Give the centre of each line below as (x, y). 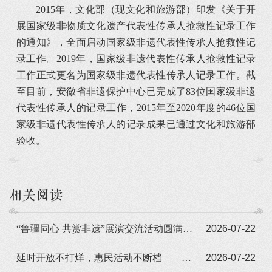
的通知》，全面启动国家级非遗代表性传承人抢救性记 (136, 42)
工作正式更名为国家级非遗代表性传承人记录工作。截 (136, 75)
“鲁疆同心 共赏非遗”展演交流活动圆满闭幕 (187, 229)
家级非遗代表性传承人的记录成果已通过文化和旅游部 (136, 124)
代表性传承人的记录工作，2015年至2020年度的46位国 (136, 107)
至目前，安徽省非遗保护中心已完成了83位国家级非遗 (136, 91)
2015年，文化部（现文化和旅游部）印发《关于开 (146, 9)
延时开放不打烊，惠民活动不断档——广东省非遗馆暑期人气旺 (186, 257)
